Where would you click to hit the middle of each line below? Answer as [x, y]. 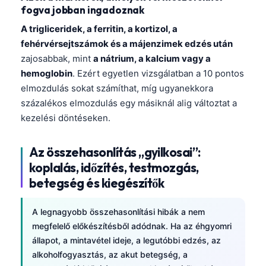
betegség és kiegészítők [97, 183]
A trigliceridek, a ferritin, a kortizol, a [99, 29]
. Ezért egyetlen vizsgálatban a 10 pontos [158, 74]
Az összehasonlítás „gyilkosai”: [115, 152]
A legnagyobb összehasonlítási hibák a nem [118, 212]
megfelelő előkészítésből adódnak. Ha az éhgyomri [132, 226]
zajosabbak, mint [57, 59]
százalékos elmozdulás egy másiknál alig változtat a [129, 103]
